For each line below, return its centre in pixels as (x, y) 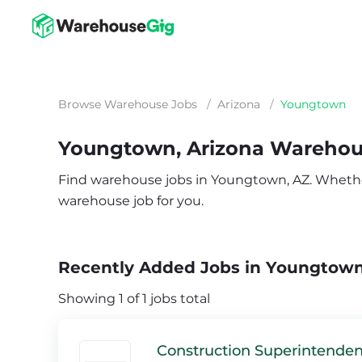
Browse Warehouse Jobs (128, 104)
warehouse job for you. (131, 201)
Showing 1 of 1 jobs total (134, 299)
